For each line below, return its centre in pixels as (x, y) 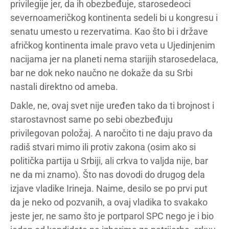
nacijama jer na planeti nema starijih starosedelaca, (114, 59)
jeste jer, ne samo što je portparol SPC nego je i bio (112, 216)
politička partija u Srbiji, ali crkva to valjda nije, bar (109, 161)
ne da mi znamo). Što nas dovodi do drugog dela (108, 174)
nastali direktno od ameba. (64, 86)
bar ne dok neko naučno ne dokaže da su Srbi (101, 73)
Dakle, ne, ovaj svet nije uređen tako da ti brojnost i (112, 105)
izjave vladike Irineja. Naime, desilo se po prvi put (109, 188)
